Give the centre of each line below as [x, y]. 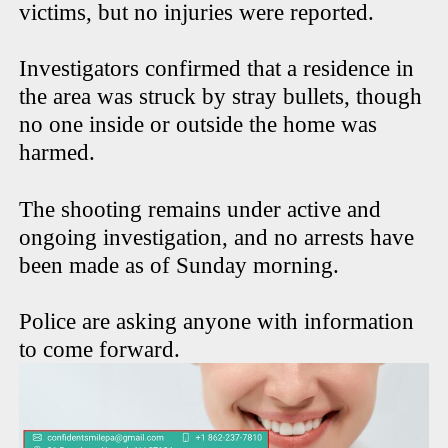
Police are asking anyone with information [217, 322]
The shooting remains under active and [200, 210]
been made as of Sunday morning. [182, 266]
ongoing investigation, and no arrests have [217, 238]
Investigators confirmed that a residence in [217, 69]
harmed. [57, 153]
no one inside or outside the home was [198, 125]
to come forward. [100, 350]
